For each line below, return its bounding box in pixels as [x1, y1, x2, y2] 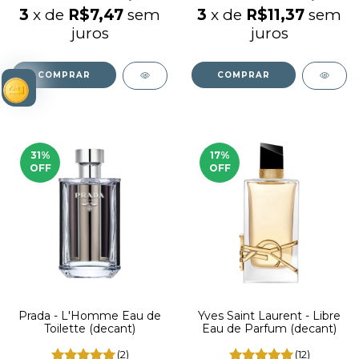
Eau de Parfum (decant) [202, 321, 337, 336]
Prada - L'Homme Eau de [18, 309, 161, 323]
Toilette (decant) [44, 321, 135, 336]
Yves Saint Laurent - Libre [198, 309, 341, 323]
